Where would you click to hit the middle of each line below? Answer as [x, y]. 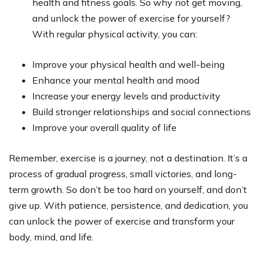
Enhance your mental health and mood [116, 80]
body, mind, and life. [51, 237]
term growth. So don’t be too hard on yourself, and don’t [128, 189]
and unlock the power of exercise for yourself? [131, 18]
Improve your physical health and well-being [128, 64]
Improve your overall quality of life [104, 127]
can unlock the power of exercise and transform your [122, 221]
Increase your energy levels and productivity [126, 96]
